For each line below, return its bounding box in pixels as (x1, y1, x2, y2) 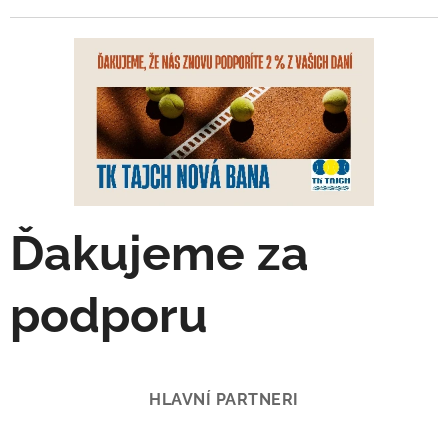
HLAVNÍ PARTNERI (149, 390, 299, 410)
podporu (10, 287, 208, 344)
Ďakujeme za (10, 225, 309, 282)
